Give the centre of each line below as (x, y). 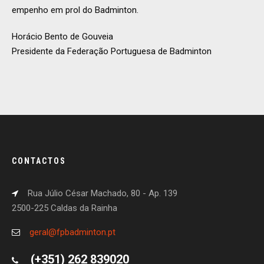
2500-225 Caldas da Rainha (65, 208)
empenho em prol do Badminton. (75, 10)
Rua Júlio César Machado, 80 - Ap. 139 (103, 194)
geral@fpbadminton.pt (72, 232)
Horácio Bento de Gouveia (62, 37)
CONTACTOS (39, 161)
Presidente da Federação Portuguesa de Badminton (112, 52)
